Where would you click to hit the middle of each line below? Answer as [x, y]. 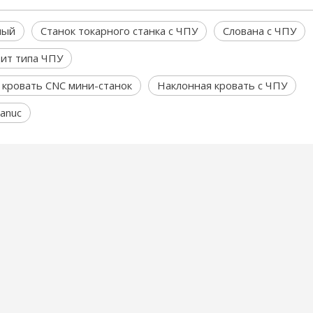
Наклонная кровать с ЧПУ [222, 85]
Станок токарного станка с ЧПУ [119, 31]
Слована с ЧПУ [260, 31]
